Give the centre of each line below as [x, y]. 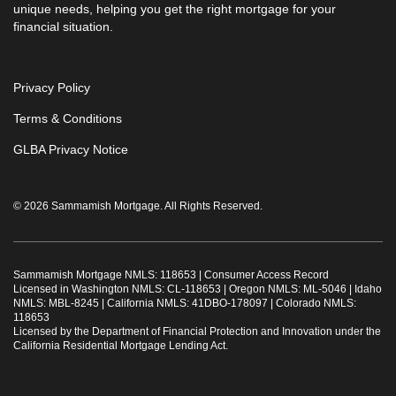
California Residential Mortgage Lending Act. [121, 345]
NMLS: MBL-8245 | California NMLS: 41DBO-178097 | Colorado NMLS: [185, 303]
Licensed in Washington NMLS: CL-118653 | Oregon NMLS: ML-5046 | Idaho [198, 289]
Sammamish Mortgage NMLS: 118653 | [109, 274]
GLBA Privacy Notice [71, 149]
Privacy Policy [52, 87]
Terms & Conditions [68, 118]
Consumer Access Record [267, 274]
